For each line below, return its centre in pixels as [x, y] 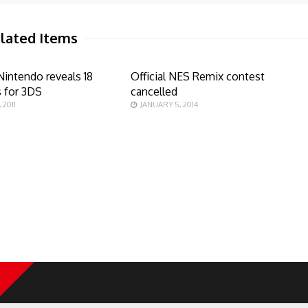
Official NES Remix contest [197, 77]
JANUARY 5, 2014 [169, 105]
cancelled [154, 92]
